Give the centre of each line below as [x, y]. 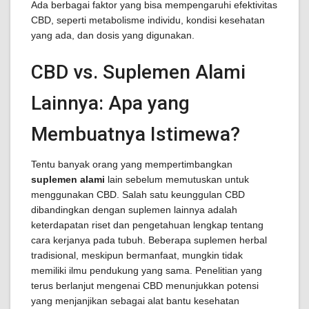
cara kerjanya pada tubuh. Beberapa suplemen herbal [149, 240]
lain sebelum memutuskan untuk [177, 179]
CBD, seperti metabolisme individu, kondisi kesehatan [148, 20]
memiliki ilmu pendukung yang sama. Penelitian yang [147, 270]
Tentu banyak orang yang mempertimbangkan [132, 164]
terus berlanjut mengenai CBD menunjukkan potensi [145, 286]
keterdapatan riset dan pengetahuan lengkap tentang [147, 225]
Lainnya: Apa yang [110, 103]
